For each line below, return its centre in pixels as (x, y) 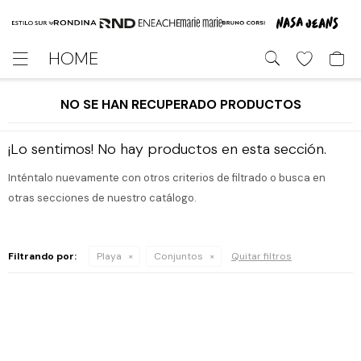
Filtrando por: (42, 256)
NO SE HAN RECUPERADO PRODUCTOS (180, 104)
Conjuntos (178, 256)
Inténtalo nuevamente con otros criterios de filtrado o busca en (167, 178)
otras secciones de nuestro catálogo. (102, 198)
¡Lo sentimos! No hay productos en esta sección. (167, 149)
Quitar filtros (261, 256)
